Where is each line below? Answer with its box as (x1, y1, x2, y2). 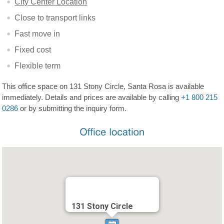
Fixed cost (14, 45, 51, 54)
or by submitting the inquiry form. (18, 104, 127, 113)
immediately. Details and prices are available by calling (2, 93, 181, 102)
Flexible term (14, 61, 61, 70)
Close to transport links (14, 13, 96, 22)
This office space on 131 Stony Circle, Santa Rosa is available (2, 82, 204, 91)
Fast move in (14, 29, 60, 38)
